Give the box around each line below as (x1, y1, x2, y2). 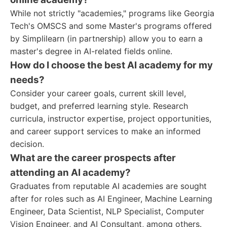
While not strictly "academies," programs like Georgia (10, 8, 214, 18)
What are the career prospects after (10, 152, 176, 164)
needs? (10, 74, 45, 86)
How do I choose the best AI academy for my (10, 59, 213, 71)
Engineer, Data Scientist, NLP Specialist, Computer (10, 206, 204, 216)
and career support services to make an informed (10, 126, 201, 136)
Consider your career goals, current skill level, (10, 88, 186, 98)
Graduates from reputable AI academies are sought (10, 181, 207, 191)
